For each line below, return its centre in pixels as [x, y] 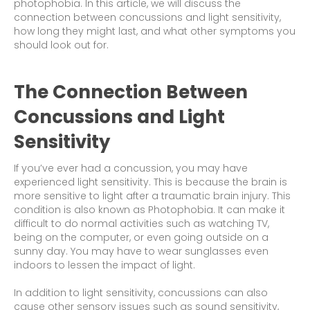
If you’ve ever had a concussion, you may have [131, 168]
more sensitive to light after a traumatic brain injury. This [152, 196]
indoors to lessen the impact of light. [104, 265]
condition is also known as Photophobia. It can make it [149, 210]
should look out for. [61, 45]
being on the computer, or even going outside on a [141, 238]
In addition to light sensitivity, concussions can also [141, 293]
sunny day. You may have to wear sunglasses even [141, 252]
